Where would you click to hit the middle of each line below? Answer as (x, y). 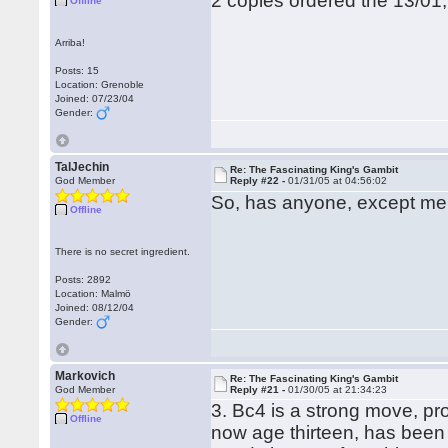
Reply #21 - (259, 389)
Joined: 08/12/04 (95, 307)
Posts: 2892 (83, 279)
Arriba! (70, 42)
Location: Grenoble (100, 84)
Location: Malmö (93, 293)
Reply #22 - (259, 180)
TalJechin (82, 167)
